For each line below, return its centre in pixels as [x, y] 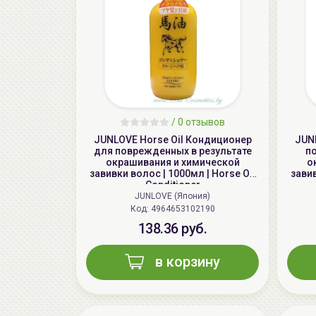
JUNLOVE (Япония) [172, 196]
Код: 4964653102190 [183, 209]
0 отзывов [201, 122]
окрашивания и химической [172, 163]
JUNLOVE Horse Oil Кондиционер [172, 140]
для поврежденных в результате [172, 151]
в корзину [188, 262]
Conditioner [172, 185]
